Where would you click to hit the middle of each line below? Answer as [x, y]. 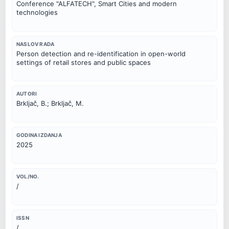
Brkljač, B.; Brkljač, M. [50, 104]
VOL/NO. [28, 177]
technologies [37, 12]
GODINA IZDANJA [39, 135]
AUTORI [27, 94]
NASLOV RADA [36, 44]
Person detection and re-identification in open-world [101, 53]
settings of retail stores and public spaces [84, 62]
